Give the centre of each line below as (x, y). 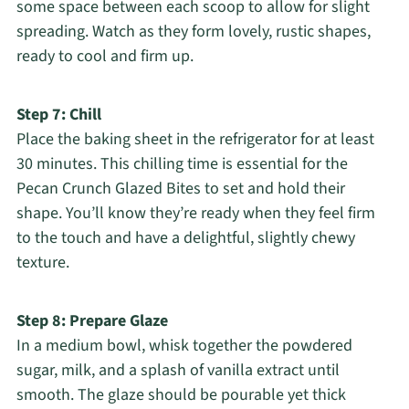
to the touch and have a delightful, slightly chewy (185, 238)
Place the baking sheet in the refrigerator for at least (195, 140)
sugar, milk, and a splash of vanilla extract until (178, 371)
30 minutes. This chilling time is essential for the (182, 164)
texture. (42, 263)
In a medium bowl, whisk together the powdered (184, 346)
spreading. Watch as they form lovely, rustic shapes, (193, 32)
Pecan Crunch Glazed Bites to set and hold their (180, 189)
